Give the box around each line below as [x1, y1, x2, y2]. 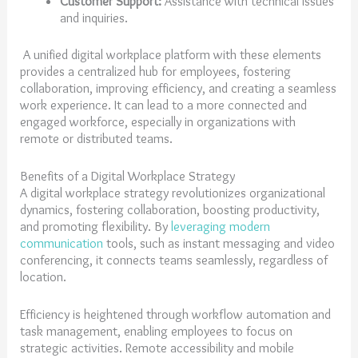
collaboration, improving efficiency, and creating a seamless [20, 79, 337, 96]
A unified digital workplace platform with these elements [23, 46, 322, 62]
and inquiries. [59, 10, 131, 26]
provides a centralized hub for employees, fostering [20, 62, 292, 79]
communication [20, 235, 104, 252]
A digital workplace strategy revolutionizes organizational [20, 185, 326, 201]
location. [20, 268, 70, 285]
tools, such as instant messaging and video [103, 235, 336, 252]
